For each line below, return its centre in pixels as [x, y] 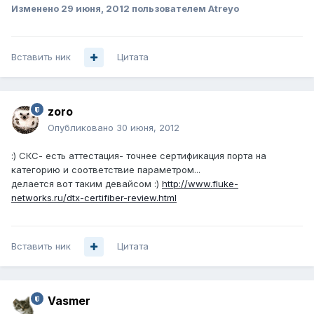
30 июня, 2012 [148, 128]
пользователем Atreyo [184, 9]
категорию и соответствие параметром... [106, 170]
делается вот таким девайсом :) [87, 184]
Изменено [36, 9]
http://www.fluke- [200, 184]
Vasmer [69, 301]
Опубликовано [82, 128]
